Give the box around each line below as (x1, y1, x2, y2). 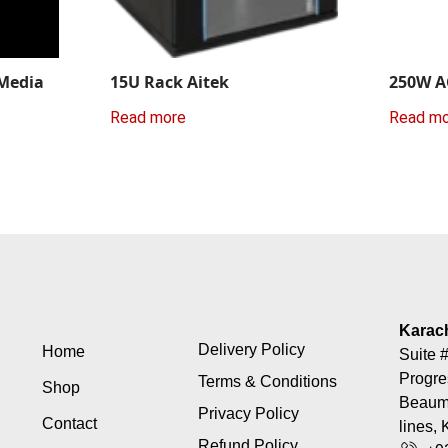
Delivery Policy (197, 341, 305, 359)
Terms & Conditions (197, 373, 337, 391)
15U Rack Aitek (110, 70, 229, 93)
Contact (41, 415, 97, 433)
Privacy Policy (197, 405, 299, 423)
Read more (110, 108, 186, 128)
